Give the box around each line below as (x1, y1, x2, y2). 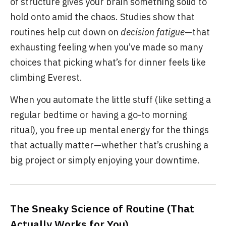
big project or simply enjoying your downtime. (10, 154, 200, 166)
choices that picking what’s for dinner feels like (10, 56, 206, 68)
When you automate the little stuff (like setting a (10, 94, 211, 105)
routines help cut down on (10, 26, 121, 38)
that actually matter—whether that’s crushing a (10, 139, 208, 151)
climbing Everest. (10, 72, 82, 83)
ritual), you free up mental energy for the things (10, 124, 209, 136)
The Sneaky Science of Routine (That (10, 201, 194, 215)
